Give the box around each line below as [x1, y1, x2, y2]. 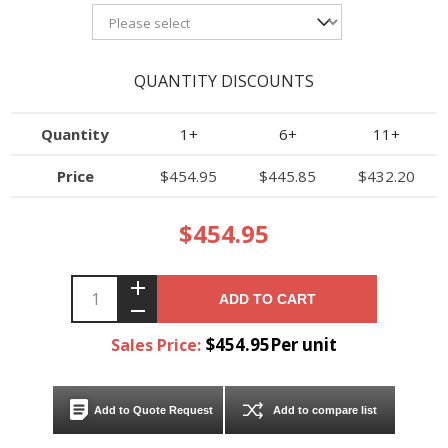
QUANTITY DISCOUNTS [134, 69, 314, 92]
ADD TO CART [218, 290, 316, 307]
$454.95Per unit [206, 332, 338, 356]
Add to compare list [273, 403, 377, 416]
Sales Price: [111, 333, 202, 356]
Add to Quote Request [93, 403, 213, 416]
